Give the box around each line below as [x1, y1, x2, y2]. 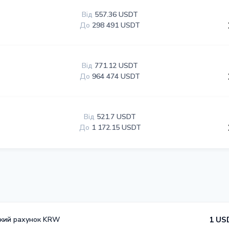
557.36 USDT [95, 10, 139, 19]
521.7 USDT [97, 112, 136, 122]
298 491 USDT [92, 20, 141, 30]
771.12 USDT [95, 61, 139, 71]
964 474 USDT [92, 72, 141, 81]
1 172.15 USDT [91, 123, 141, 132]
